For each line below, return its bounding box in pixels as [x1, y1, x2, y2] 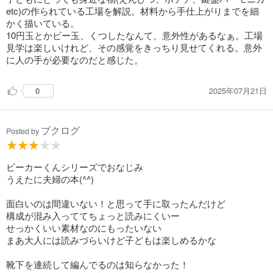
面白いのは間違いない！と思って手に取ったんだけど [6, 197, 225, 210]
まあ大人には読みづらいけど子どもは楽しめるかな [6, 233, 216, 246]
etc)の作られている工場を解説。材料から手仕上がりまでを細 [6, 4, 259, 17]
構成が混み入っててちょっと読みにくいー [6, 209, 180, 222]
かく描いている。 [6, 16, 79, 29]
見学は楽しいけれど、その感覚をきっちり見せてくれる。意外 [6, 41, 262, 54]
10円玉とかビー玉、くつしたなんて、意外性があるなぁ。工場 [6, 29, 263, 41]
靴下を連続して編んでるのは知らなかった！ [6, 258, 189, 271]
